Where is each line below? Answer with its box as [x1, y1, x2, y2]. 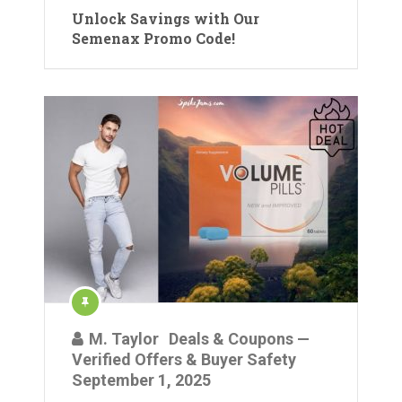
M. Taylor [89, 329, 159, 348]
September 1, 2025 [72, 371, 211, 389]
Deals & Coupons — [169, 329, 310, 348]
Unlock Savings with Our [72, 9, 259, 28]
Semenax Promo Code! [72, 29, 235, 48]
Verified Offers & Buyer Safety [72, 350, 296, 369]
